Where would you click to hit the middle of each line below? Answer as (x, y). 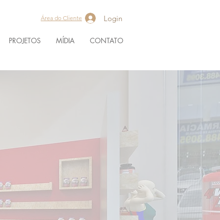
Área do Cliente (61, 18)
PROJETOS (25, 41)
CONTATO (107, 41)
